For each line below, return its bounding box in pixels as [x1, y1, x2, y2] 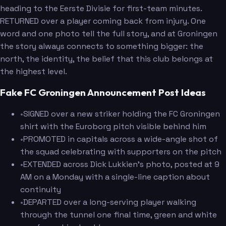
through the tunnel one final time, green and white [20, 209, 217, 220]
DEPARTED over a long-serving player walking [23, 197, 196, 208]
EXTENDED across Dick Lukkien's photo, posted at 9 [23, 159, 219, 170]
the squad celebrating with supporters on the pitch [20, 146, 221, 157]
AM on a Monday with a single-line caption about [20, 172, 210, 183]
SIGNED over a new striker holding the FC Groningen [23, 108, 220, 120]
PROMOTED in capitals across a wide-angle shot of [23, 134, 218, 145]
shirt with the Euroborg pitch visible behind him [20, 121, 206, 132]
